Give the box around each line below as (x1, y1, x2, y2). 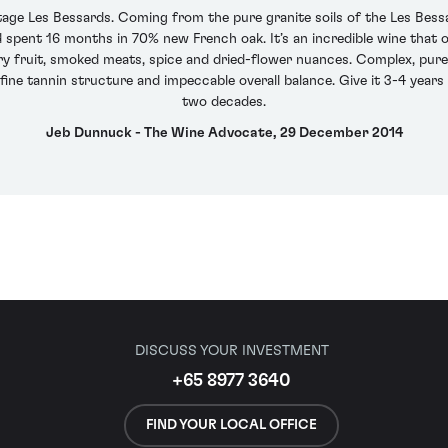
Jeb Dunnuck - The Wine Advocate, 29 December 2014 (45, 126, 403, 141)
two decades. (182, 94, 266, 109)
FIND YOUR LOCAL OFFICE (146, 417, 317, 432)
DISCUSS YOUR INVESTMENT (134, 343, 329, 359)
